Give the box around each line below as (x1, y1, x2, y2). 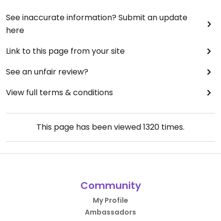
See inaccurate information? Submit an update (6, 12, 187, 24)
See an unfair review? (6, 66, 88, 78)
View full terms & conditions (6, 87, 113, 99)
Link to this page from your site (6, 45, 125, 57)
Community (80, 179, 141, 193)
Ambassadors (85, 207, 136, 218)
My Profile (93, 195, 128, 206)
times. (159, 121, 184, 133)
